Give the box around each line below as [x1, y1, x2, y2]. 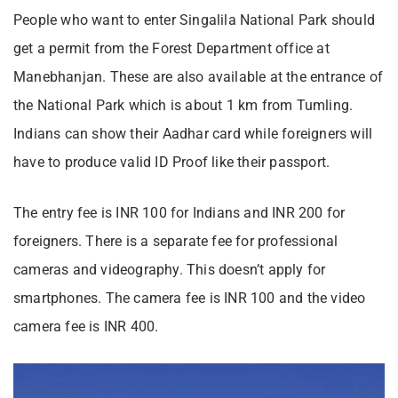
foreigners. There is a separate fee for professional [13, 233, 338, 251]
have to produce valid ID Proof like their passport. [13, 154, 334, 171]
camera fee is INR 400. [13, 318, 163, 336]
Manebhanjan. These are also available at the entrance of [13, 68, 384, 86]
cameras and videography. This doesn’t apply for [13, 261, 326, 279]
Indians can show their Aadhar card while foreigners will [13, 125, 373, 143]
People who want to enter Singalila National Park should [13, 12, 376, 29]
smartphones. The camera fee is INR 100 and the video [13, 290, 366, 307]
